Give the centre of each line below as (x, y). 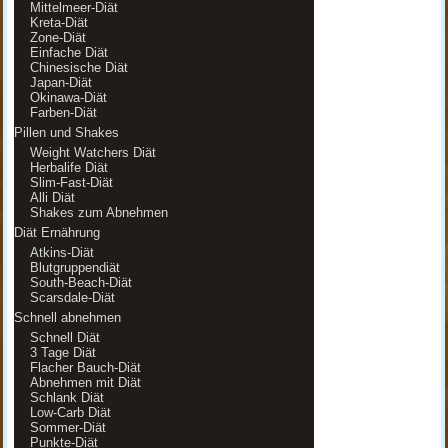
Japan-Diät (60, 82)
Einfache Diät (68, 52)
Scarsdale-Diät (72, 297)
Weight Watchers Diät (92, 152)
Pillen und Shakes (66, 132)
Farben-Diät (63, 112)
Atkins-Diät (61, 252)
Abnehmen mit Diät (85, 382)
